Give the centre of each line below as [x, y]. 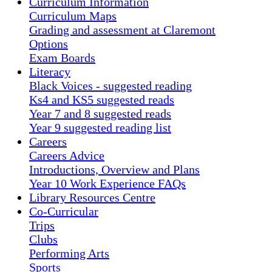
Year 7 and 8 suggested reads [100, 113]
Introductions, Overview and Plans [114, 169]
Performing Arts [69, 253]
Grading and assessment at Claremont [122, 29]
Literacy [50, 71]
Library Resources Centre [92, 197]
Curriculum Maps [73, 15]
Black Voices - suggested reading [110, 85]
